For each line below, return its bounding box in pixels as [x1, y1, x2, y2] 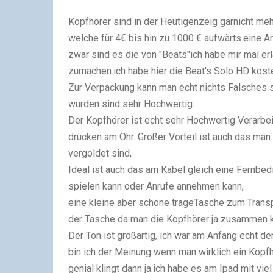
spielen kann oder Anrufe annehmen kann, [68, 180, 244, 192]
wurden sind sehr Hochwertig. [68, 98, 194, 110]
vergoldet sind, [68, 147, 132, 159]
